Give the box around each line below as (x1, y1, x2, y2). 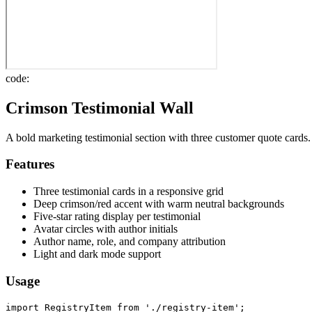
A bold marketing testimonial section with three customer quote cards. (6, 131, 311, 143)
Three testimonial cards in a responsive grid (33, 185, 224, 198)
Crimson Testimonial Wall (6, 98, 194, 117)
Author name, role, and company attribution (33, 235, 226, 248)
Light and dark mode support (33, 248, 161, 260)
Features (6, 157, 54, 172)
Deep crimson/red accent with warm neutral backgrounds (33, 198, 284, 210)
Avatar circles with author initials (33, 223, 178, 235)
